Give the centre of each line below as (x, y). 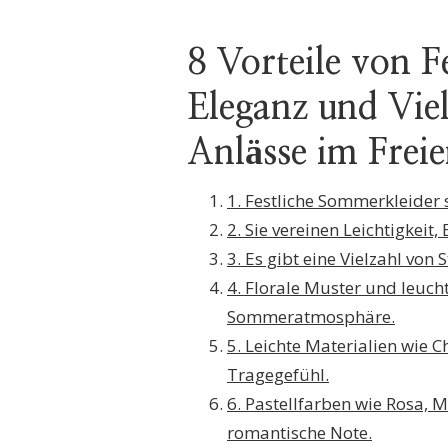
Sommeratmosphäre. (311, 316)
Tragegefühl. (278, 374)
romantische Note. (299, 432)
